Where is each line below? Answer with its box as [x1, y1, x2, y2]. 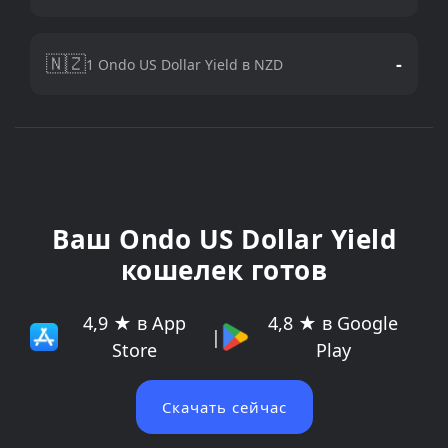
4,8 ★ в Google [268, 311, 399, 335]
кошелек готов [120, 252, 328, 288]
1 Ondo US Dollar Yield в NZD [86, 54, 283, 74]
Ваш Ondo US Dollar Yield [52, 221, 396, 257]
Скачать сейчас [161, 397, 287, 417]
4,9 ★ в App [82, 311, 186, 335]
